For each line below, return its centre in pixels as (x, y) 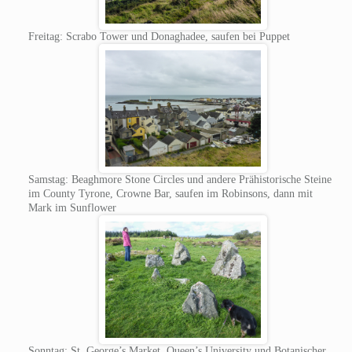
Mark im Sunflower (72, 207)
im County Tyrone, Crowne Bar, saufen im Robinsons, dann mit (170, 193)
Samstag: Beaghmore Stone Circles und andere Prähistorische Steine (180, 179)
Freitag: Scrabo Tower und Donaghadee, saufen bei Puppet (159, 37)
